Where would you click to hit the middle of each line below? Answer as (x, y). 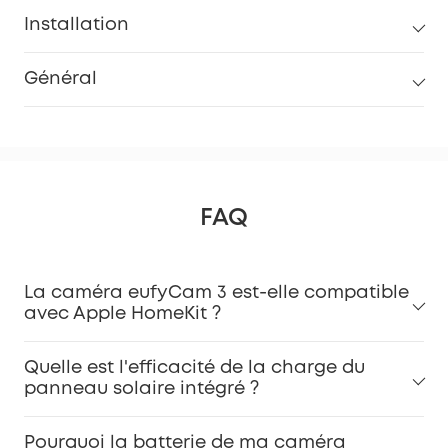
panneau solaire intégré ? (141, 389)
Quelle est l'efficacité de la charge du (194, 368)
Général (60, 79)
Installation (76, 25)
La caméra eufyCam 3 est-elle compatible (216, 293)
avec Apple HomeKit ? (122, 314)
